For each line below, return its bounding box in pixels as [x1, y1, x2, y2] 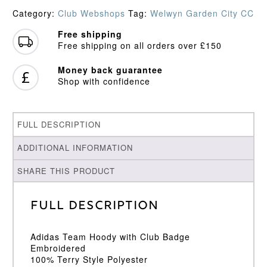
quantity [11, 13, 46, 26]
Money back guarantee [57, 64, 163, 76]
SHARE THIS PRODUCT [17, 165, 116, 177]
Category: [12, 7, 58, 20]
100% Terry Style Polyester [30, 253, 148, 265]
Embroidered [30, 242, 86, 254]
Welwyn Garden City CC [150, 7, 254, 20]
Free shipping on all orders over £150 [57, 39, 222, 52]
